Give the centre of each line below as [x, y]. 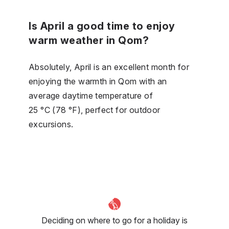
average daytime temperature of [91, 95]
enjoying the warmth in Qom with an [98, 81]
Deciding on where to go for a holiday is [114, 220]
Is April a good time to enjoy [102, 26]
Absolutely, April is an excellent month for [109, 67]
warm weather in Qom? [89, 40]
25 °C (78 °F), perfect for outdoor [95, 110]
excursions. [51, 124]
